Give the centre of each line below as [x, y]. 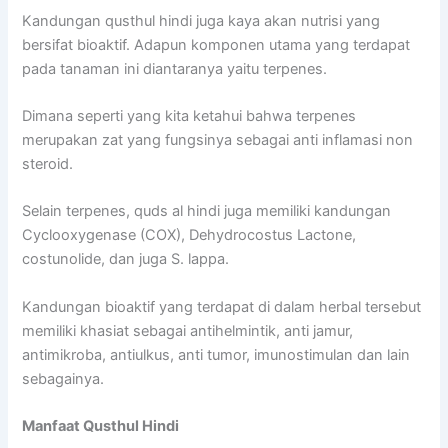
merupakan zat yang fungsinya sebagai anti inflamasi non [218, 140]
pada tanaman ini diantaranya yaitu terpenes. [175, 68]
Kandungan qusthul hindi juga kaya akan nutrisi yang [201, 20]
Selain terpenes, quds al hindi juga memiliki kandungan [207, 211]
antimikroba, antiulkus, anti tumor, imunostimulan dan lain [216, 354]
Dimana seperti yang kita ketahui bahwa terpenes [189, 116]
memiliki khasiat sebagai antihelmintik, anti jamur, [188, 330]
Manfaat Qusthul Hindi [101, 426]
